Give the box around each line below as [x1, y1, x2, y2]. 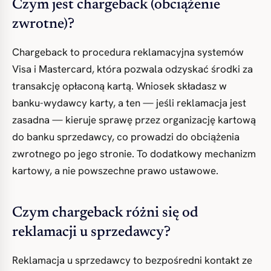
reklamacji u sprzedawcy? [12, 225, 171, 240]
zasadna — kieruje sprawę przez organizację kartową [12, 113, 256, 126]
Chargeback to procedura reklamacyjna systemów [12, 45, 244, 59]
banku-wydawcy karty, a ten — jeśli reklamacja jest [12, 96, 246, 109]
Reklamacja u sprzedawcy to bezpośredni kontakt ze [12, 253, 252, 267]
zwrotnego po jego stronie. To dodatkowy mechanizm [12, 147, 256, 160]
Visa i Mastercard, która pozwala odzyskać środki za [12, 62, 253, 76]
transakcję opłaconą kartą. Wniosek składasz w [12, 79, 227, 93]
